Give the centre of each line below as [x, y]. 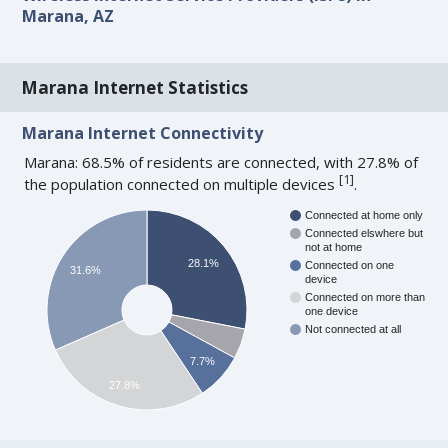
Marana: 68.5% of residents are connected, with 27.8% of [221, 162]
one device [332, 311]
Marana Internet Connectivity [143, 133]
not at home [334, 247]
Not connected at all [353, 329]
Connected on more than [365, 297]
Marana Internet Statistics [135, 87]
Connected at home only [364, 215]
